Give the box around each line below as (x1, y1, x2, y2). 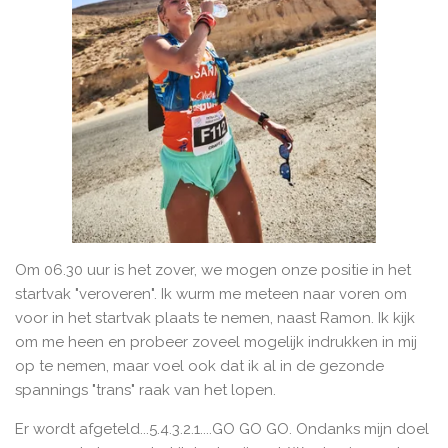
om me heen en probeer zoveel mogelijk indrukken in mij (15, 333, 417, 352)
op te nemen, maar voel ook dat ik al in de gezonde (15, 357, 384, 376)
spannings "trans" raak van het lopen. (15, 381, 276, 400)
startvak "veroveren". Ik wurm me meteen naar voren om (15, 285, 407, 304)
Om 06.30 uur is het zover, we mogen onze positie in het (15, 261, 411, 280)
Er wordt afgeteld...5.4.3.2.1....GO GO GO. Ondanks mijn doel (15, 420, 429, 439)
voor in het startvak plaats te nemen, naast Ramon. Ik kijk (15, 309, 415, 328)
